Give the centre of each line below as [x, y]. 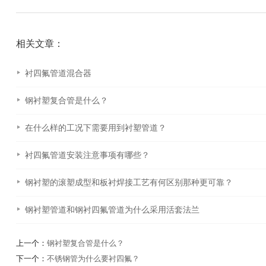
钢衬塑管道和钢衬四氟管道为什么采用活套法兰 [113, 210]
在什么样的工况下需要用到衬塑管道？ [96, 128]
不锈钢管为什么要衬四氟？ [93, 259]
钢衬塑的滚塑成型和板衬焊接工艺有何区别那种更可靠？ [129, 183]
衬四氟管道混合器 [58, 73]
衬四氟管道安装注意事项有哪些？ [88, 155]
